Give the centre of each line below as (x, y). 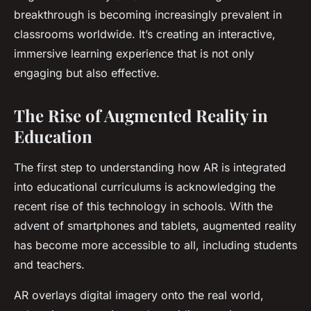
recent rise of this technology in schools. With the (143, 207)
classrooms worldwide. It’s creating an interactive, (145, 34)
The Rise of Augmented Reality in (141, 116)
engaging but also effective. (87, 73)
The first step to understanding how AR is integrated (150, 168)
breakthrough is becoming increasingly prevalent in (148, 15)
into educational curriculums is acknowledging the (145, 187)
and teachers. (49, 265)
